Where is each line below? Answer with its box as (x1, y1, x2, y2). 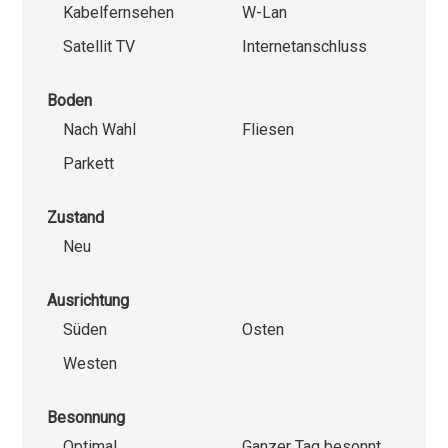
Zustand (47, 208, 105, 228)
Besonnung (47, 408, 126, 428)
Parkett (63, 154, 115, 174)
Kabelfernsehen (63, 3, 175, 23)
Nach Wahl (63, 120, 137, 140)
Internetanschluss (242, 37, 367, 57)
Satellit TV (63, 37, 136, 57)
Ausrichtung (47, 291, 130, 311)
